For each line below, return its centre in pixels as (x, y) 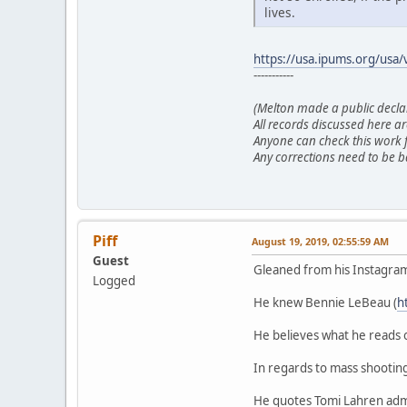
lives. (280, 12)
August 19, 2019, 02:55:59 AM (320, 241)
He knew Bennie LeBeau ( (325, 302)
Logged (114, 280)
